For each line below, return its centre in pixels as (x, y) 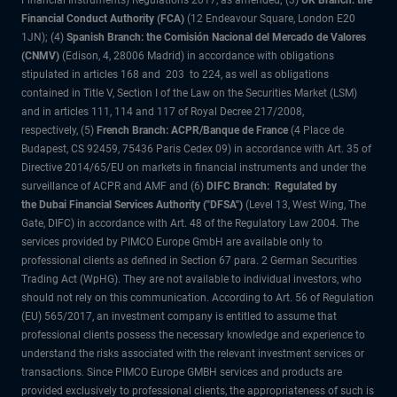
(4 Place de (316, 131)
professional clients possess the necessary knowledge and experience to (193, 335)
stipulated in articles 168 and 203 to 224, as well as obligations (175, 75)
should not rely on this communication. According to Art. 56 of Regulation (198, 298)
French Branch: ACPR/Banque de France (192, 131)
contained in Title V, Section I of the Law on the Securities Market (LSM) (189, 93)
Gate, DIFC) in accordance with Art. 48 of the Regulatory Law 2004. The (190, 224)
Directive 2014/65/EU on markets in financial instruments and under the (194, 168)
